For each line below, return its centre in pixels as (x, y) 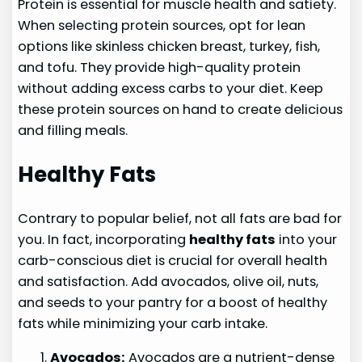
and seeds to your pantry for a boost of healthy (173, 302)
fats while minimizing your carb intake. (143, 323)
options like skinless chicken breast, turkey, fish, (169, 46)
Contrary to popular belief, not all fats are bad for (180, 218)
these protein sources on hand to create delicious (181, 109)
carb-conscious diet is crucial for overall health (173, 260)
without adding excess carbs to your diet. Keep (171, 88)
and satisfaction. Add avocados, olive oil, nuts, (168, 281)
